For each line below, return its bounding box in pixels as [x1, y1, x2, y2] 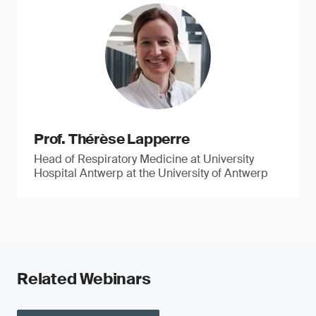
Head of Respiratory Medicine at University [34, 152, 254, 166]
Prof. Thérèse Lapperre [34, 130, 190, 148]
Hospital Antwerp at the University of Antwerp [34, 166, 268, 181]
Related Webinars [17, 269, 151, 289]
